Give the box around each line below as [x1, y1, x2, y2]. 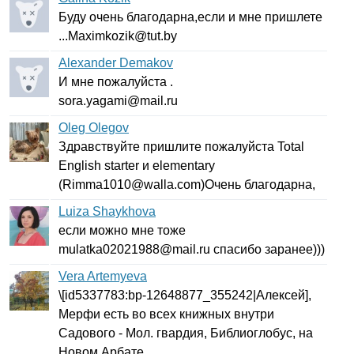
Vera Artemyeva [58, 269, 147, 283]
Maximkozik [68, 29, 134, 43]
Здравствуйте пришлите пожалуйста [58, 140, 277, 153]
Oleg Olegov [58, 121, 129, 134]
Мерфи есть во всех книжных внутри [58, 307, 274, 321]
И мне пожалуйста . [58, 75, 173, 88]
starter [104, 159, 139, 172]
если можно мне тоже [58, 224, 186, 237]
